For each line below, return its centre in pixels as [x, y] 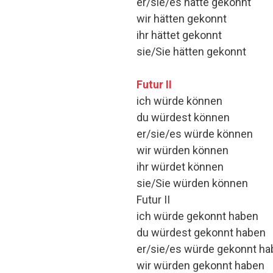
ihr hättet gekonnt [179, 35]
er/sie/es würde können [195, 134]
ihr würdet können [180, 167]
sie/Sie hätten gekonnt [191, 52]
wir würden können [183, 151]
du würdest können [183, 118]
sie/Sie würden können [192, 183]
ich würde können [179, 101]
